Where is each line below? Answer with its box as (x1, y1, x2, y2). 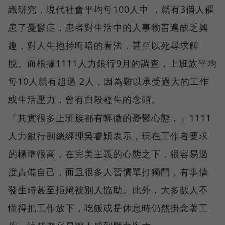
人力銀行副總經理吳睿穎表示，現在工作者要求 (8, 129, 208, 142)
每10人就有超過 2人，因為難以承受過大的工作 (8, 75, 209, 87)
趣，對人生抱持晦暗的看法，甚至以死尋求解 (8, 39, 199, 51)
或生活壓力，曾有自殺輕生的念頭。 (8, 93, 161, 105)
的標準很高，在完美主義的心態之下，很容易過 (8, 147, 208, 160)
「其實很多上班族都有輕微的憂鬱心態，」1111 (8, 111, 211, 124)
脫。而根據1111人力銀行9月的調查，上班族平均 (8, 57, 217, 69)
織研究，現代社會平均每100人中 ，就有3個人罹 (8, 3, 214, 15)
